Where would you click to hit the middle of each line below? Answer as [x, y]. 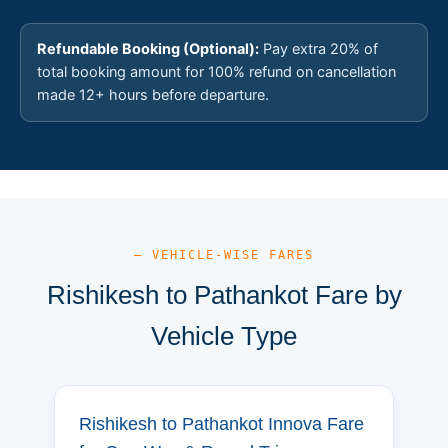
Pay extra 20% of [318, 48]
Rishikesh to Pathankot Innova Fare [221, 423]
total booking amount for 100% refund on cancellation [216, 71]
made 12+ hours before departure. [153, 94]
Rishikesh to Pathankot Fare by [224, 294]
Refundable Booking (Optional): [148, 48]
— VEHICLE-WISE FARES [224, 254]
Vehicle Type [224, 335]
